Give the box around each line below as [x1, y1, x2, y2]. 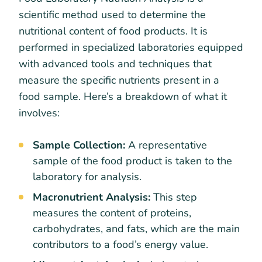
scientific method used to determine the [19, 8, 206, 22]
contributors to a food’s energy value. [33, 237, 208, 252]
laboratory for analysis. [33, 170, 142, 184]
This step [150, 190, 197, 205]
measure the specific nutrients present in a [19, 73, 219, 88]
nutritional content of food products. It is [19, 24, 208, 39]
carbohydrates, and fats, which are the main [33, 222, 240, 236]
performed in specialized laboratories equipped [19, 40, 243, 55]
